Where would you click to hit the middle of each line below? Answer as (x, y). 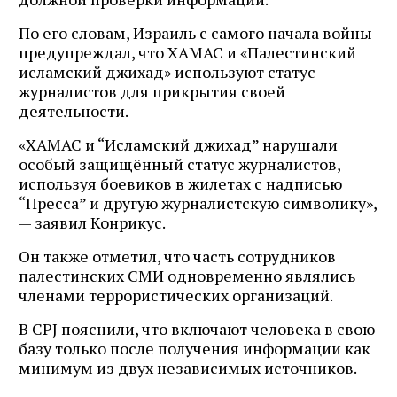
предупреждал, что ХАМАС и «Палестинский (187, 52)
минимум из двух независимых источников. (188, 367)
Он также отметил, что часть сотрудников (177, 256)
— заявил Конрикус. (92, 222)
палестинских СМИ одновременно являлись (187, 275)
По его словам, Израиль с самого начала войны (195, 32)
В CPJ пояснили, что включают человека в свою (197, 328)
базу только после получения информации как (195, 348)
